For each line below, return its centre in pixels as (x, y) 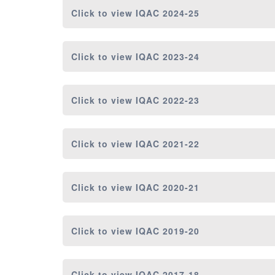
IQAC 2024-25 (168, 13)
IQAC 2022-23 (168, 100)
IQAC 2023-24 (168, 57)
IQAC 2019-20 (168, 231)
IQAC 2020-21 (168, 188)
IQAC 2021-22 (168, 144)
